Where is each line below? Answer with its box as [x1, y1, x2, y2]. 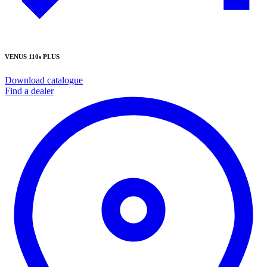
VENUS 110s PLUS [5, 52, 60, 60]
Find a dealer [5, 85, 54, 96]
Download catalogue [5, 74, 83, 85]
